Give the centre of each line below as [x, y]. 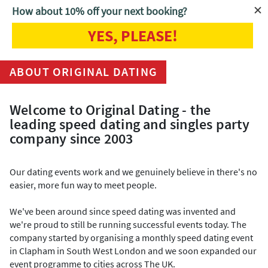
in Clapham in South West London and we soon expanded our [133, 251]
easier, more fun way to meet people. [83, 185]
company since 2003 [71, 138]
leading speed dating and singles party [130, 124]
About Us [54, 48]
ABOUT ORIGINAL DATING [84, 71]
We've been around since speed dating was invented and [123, 211]
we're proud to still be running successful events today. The [128, 224]
